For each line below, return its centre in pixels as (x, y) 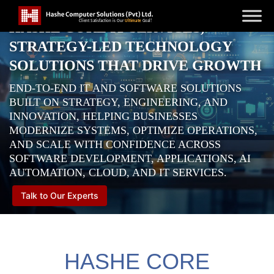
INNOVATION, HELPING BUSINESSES (103, 116)
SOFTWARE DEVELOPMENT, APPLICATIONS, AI (130, 158)
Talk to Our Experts (60, 195)
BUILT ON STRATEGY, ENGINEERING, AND (118, 102)
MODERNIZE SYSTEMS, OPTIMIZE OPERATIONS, (133, 130)
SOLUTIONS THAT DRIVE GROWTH (135, 65)
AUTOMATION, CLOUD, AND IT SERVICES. (118, 172)
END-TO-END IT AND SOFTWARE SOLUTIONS (125, 88)
